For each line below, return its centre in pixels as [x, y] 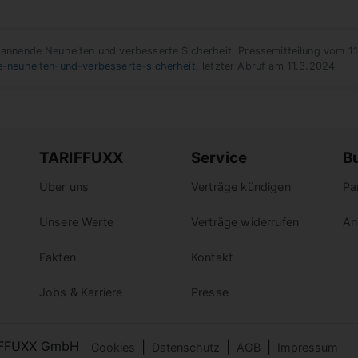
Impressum [308, 347]
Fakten [58, 257]
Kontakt [212, 257]
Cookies [113, 347]
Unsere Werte [76, 222]
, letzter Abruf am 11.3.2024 [265, 66]
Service [219, 158]
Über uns [64, 187]
